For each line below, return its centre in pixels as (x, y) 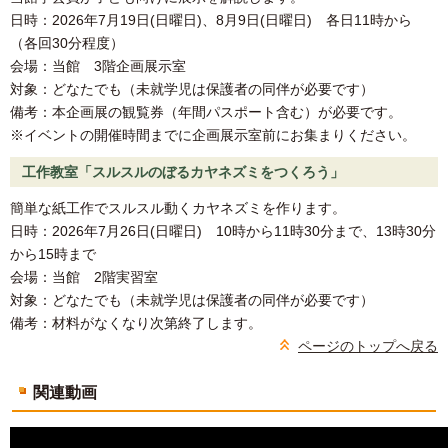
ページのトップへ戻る (368, 345)
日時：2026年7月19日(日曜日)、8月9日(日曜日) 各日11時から (211, 19)
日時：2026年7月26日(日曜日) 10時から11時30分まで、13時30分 (223, 230)
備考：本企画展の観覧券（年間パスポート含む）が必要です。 (206, 111)
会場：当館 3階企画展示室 (98, 65)
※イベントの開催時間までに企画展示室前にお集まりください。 (213, 134)
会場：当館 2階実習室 (84, 276)
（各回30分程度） (67, 42)
